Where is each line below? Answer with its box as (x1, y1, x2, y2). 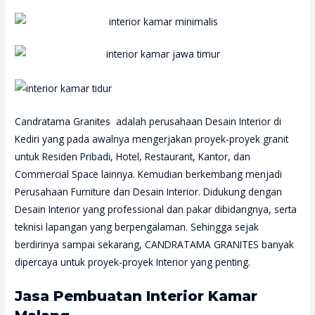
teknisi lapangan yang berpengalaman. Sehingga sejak (15, 219, 259, 233)
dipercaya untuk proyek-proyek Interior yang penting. (15, 255, 251, 269)
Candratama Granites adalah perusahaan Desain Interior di (15, 114, 282, 128)
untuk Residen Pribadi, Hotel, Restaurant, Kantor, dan (15, 149, 251, 163)
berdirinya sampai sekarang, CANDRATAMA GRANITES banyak (15, 237, 295, 251)
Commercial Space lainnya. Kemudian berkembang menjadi (15, 167, 283, 181)
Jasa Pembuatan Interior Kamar (15, 287, 258, 304)
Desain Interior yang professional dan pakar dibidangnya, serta (15, 202, 297, 216)
